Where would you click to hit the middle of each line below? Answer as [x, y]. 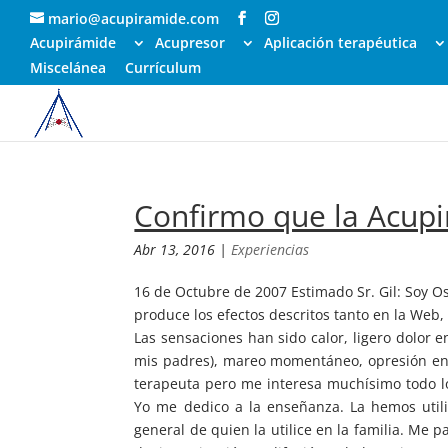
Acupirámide [73, 42]
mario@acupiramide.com [133, 18]
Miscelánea [68, 67]
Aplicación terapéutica [340, 42]
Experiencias [270, 249]
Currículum [163, 67]
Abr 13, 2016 [175, 249]
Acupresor [190, 42]
